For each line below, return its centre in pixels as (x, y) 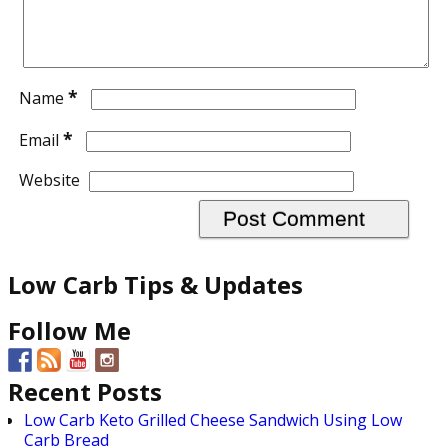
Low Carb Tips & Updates (155, 284)
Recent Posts (85, 392)
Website (49, 179)
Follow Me (69, 330)
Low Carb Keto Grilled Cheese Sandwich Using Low (213, 419)
